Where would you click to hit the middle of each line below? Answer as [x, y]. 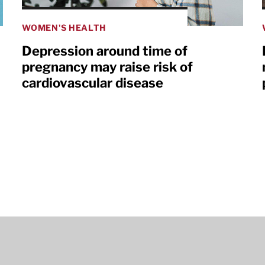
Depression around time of [105, 51]
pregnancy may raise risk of [108, 67]
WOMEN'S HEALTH [64, 28]
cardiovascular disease [93, 83]
